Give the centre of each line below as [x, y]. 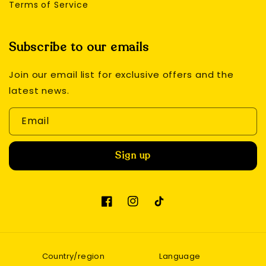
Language [180, 256]
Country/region [73, 256]
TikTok [168, 208]
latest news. [39, 91]
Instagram [151, 208]
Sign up [133, 156]
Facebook [123, 208]
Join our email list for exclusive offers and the [122, 75]
